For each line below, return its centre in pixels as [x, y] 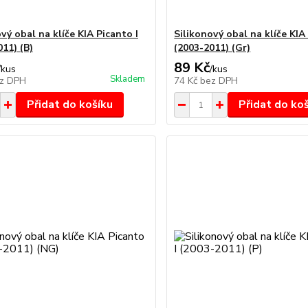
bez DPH [219, 81]
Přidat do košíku [69, 104]
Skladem [128, 79]
